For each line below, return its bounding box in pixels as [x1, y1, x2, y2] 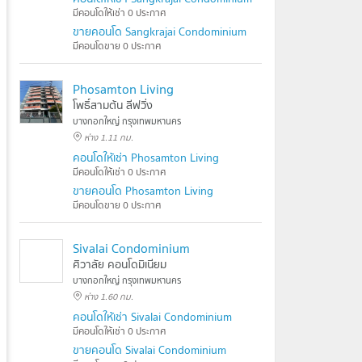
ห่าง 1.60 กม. [84, 289, 133, 304]
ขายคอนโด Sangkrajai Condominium [73, 23, 246, 40]
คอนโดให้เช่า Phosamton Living [73, 149, 219, 166]
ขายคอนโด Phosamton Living [73, 182, 213, 200]
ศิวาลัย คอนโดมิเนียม [73, 255, 166, 273]
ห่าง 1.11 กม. [84, 130, 133, 145]
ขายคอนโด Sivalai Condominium [73, 341, 226, 359]
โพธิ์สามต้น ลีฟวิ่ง [73, 96, 153, 114]
